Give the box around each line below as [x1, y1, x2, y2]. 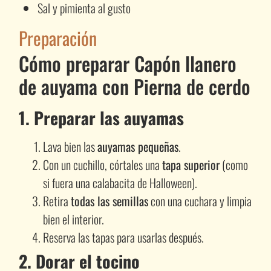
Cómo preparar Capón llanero [18, 48, 237, 77]
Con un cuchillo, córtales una [42, 155, 162, 174]
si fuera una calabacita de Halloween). [42, 173, 197, 192]
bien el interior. [42, 209, 104, 228]
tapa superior [162, 155, 220, 174]
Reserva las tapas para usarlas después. [42, 227, 204, 246]
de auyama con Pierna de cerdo [18, 71, 250, 100]
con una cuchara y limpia [148, 191, 252, 210]
